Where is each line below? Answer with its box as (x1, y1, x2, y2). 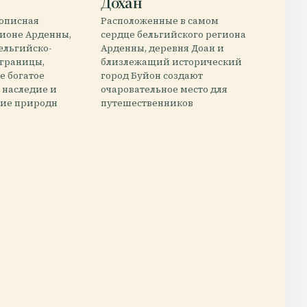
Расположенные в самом (101, 14, 219, 27)
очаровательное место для (101, 83, 228, 96)
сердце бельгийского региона (101, 28, 247, 41)
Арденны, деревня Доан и (101, 42, 225, 55)
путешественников (101, 97, 194, 110)
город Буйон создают (101, 69, 204, 82)
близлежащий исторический (101, 56, 243, 69)
